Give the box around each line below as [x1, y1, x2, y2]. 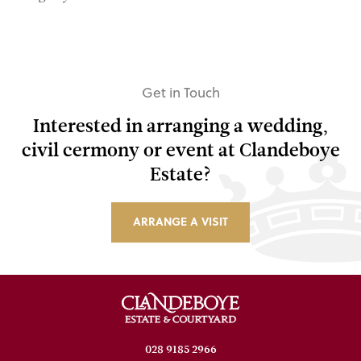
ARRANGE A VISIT [133, 212, 228, 230]
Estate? [150, 160, 211, 187]
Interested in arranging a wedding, [32, 112, 329, 139]
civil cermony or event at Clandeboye [21, 136, 340, 163]
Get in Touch [141, 81, 220, 102]
